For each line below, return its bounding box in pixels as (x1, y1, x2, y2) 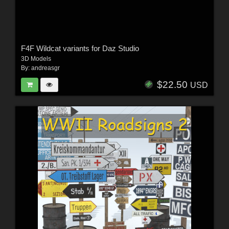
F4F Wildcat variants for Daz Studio (20, 43, 139, 53)
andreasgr (31, 64, 60, 72)
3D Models (20, 55, 51, 62)
